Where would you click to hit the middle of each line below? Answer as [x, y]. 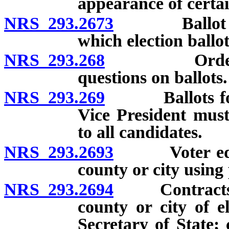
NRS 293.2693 [59, 152]
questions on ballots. [153, 78]
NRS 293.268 [54, 60]
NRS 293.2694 [59, 189]
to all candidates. [140, 132]
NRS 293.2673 [59, 23]
